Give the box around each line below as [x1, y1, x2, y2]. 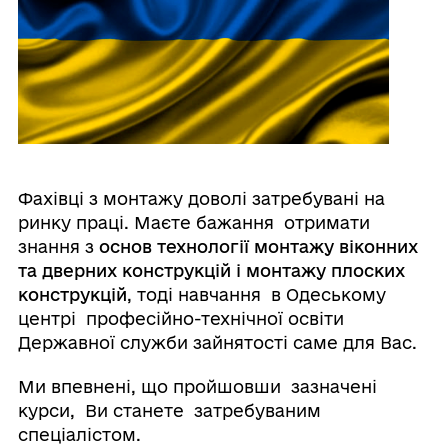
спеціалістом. [17, 425, 141, 445]
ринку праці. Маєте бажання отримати [17, 213, 370, 233]
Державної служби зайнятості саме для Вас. [17, 333, 422, 353]
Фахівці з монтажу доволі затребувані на [17, 189, 385, 209]
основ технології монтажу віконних [98, 237, 423, 257]
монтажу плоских [240, 261, 405, 281]
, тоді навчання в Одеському [126, 285, 396, 305]
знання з [17, 237, 99, 257]
